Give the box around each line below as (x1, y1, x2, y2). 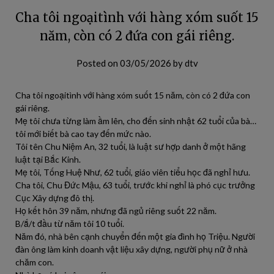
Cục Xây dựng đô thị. (15, 193, 94, 203)
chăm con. (15, 257, 54, 267)
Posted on (76, 57, 120, 68)
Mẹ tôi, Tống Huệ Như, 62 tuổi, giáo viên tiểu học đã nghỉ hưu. (15, 167, 250, 177)
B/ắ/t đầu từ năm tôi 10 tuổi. (15, 218, 124, 229)
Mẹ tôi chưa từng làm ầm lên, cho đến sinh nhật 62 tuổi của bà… (15, 116, 256, 126)
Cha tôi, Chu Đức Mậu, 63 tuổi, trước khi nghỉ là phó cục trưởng (15, 180, 255, 190)
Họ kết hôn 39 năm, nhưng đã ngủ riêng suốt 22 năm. (15, 206, 217, 216)
